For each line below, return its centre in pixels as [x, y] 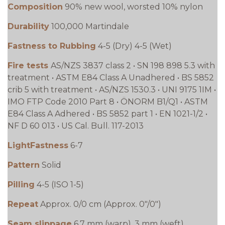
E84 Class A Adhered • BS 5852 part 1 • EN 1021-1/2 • [107, 114]
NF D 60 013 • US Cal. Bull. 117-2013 [76, 126]
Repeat [23, 204]
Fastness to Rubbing [52, 46]
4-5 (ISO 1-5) [60, 184]
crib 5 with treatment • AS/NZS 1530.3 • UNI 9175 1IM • [112, 89]
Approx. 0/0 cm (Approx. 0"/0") [101, 204]
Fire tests [29, 65]
